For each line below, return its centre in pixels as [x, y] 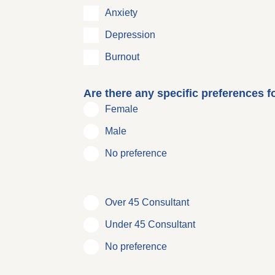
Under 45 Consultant [150, 225]
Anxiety [121, 13]
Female [121, 109]
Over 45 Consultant [147, 203]
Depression [130, 35]
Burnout [122, 57]
